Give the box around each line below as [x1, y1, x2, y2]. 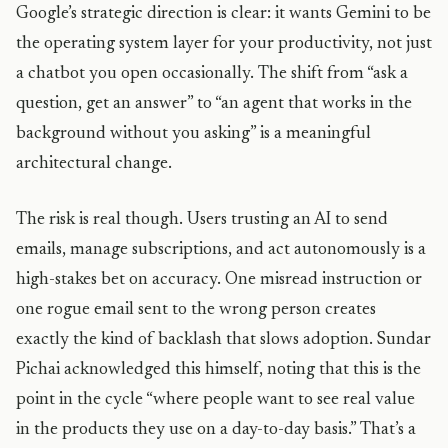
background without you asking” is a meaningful [16, 125, 371, 143]
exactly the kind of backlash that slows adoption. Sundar [16, 331, 431, 349]
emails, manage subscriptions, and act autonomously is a [16, 241, 426, 259]
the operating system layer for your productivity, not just [16, 35, 432, 53]
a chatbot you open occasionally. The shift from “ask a [16, 65, 408, 83]
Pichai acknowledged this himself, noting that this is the [16, 361, 421, 379]
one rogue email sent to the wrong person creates [16, 301, 376, 319]
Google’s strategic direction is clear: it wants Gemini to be [16, 5, 431, 23]
